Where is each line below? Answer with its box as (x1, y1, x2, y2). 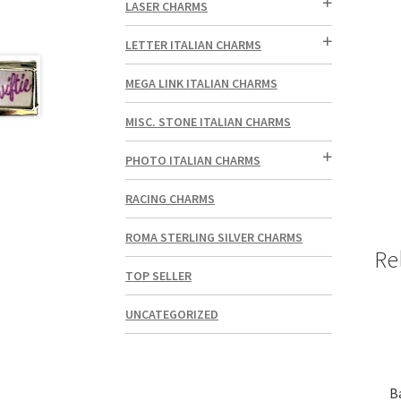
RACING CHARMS (125, 191, 216, 208)
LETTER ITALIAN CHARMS (125, 37, 262, 54)
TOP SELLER (125, 268, 192, 285)
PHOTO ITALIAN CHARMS (125, 152, 261, 169)
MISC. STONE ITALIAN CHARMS (125, 114, 292, 131)
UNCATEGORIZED (125, 306, 219, 323)
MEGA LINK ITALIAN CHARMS (125, 75, 278, 92)
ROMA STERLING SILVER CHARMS (125, 229, 303, 246)
